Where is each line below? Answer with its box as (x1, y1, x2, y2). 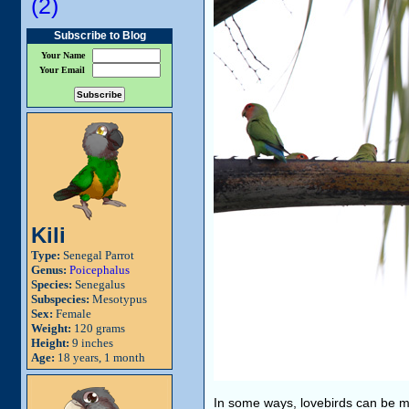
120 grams (71, 321, 125, 335)
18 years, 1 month (55, 351, 145, 364)
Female (53, 307, 91, 320)
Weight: (31, 321, 71, 335)
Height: (31, 336, 69, 350)
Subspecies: (31, 292, 89, 306)
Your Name (40, 50, 85, 60)
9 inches (69, 336, 113, 350)
